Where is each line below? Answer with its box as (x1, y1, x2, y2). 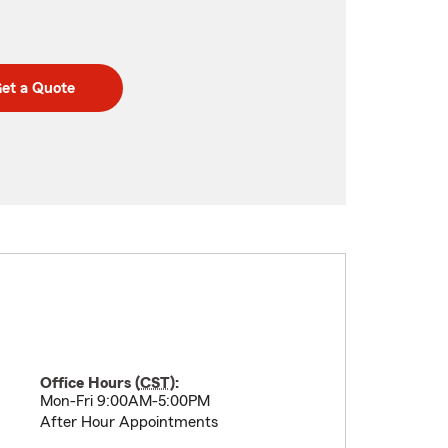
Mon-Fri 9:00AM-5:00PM (39, 393, 210, 409)
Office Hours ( (39, 375, 140, 391)
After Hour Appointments (39, 414, 218, 430)
